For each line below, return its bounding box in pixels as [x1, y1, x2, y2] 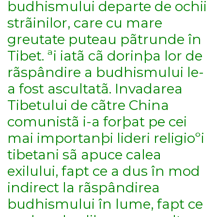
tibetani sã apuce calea [7, 146, 161, 163]
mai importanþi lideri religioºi [7, 129, 204, 146]
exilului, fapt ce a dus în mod [7, 162, 200, 179]
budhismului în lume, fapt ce [7, 195, 203, 212]
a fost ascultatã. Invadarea [7, 80, 183, 97]
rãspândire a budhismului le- [7, 63, 204, 80]
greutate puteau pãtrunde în [7, 31, 201, 47]
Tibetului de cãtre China [7, 96, 169, 113]
